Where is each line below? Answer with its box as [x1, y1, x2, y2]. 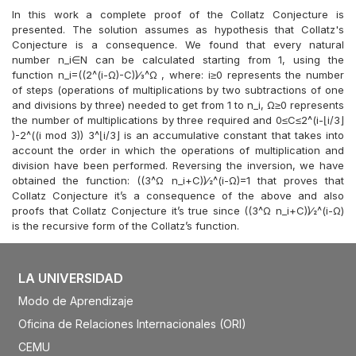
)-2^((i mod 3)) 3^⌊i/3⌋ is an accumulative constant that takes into [12, 129, 344, 141]
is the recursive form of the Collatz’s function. [12, 219, 239, 232]
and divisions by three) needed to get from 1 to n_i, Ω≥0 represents [12, 99, 344, 111]
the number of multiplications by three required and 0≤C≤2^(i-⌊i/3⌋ [12, 114, 344, 126]
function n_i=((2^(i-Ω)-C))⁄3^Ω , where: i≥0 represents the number [12, 68, 344, 81]
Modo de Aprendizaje [17, 294, 133, 308]
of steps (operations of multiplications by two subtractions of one [12, 83, 344, 96]
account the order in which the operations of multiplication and [12, 144, 344, 157]
